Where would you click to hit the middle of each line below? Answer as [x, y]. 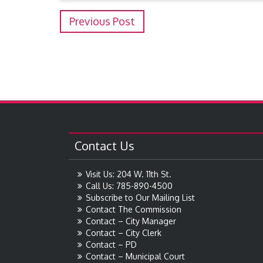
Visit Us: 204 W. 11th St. [129, 174]
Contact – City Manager [131, 221]
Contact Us [104, 146]
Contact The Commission [134, 210]
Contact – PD [111, 245]
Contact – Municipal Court [135, 257]
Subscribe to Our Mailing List [140, 198]
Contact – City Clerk [124, 233]
